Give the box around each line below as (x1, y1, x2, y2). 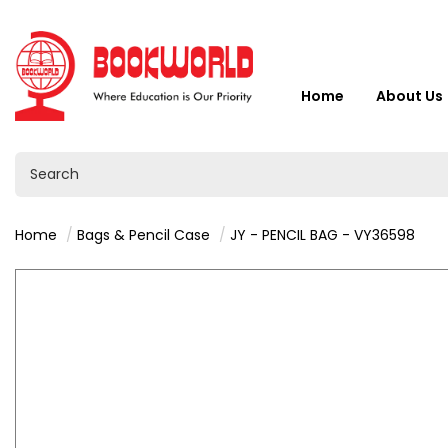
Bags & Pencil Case (77, 224, 210, 245)
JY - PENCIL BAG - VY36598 (230, 224, 415, 245)
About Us (375, 85, 443, 106)
